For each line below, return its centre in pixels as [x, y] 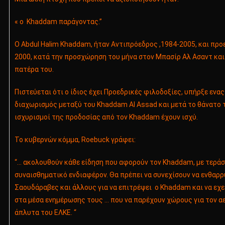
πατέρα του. [34, 70]
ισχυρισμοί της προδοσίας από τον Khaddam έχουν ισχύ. [106, 117]
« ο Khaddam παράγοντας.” [58, 22]
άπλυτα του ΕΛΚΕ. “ [45, 213]
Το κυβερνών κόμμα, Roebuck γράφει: [75, 140]
